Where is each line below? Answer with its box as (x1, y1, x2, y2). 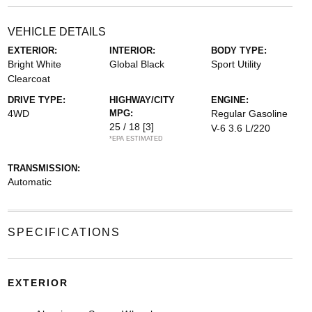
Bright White (7, 58, 61, 70)
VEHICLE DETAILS (7, 25, 106, 38)
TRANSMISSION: (7, 162, 80, 173)
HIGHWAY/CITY (109, 94, 175, 105)
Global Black (109, 58, 164, 70)
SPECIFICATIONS (7, 226, 120, 238)
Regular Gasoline (211, 107, 288, 119)
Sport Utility (211, 58, 262, 70)
